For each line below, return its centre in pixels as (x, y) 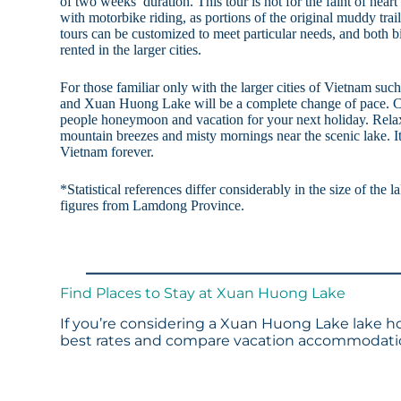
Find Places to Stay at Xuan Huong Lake (203, 294)
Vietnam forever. (107, 152)
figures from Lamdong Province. (153, 206)
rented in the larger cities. (131, 50)
